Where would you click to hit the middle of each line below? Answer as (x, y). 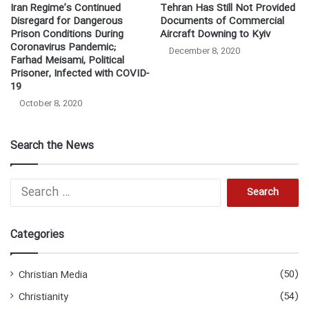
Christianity (43, 298)
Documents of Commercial (222, 22)
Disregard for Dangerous (67, 22)
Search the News (52, 146)
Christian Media (53, 276)
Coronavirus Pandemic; (63, 48)
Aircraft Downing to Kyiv (215, 35)
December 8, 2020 (205, 51)
